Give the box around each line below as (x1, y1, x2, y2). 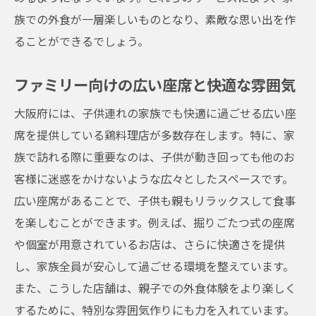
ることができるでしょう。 (14, 32, 149, 49)
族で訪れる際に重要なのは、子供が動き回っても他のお (14, 148, 295, 165)
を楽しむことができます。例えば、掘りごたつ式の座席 (14, 214, 295, 231)
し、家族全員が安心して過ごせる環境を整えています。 (14, 257, 294, 274)
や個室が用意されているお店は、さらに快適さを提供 (14, 236, 285, 253)
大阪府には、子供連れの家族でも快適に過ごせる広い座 (14, 104, 296, 121)
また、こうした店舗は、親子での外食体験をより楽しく (14, 279, 296, 296)
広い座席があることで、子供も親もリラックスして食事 (14, 192, 296, 209)
